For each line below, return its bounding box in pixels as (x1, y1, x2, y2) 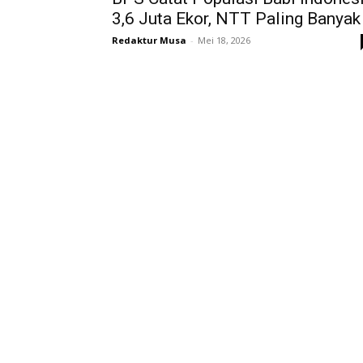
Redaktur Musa (112, 33, 186, 46)
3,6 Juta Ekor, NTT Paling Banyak (112, 8, 361, 28)
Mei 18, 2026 (198, 33, 250, 46)
